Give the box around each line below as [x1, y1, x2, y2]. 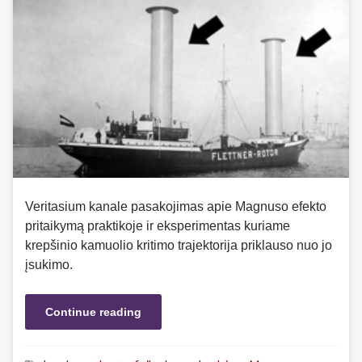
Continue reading [45, 305, 141, 318]
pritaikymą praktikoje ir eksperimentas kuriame [25, 218, 290, 233]
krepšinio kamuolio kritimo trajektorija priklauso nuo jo [25, 238, 332, 252]
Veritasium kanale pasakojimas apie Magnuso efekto [25, 199, 326, 213]
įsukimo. [25, 257, 73, 271]
